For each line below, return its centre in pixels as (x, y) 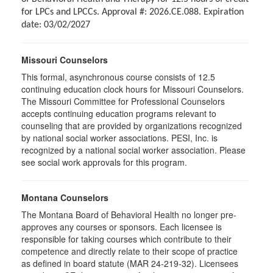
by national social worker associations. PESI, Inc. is (119, 138)
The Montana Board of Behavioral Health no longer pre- (129, 214)
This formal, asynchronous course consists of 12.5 (118, 77)
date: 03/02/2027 (56, 25)
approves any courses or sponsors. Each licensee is (122, 227)
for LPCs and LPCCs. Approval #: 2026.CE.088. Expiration (133, 12)
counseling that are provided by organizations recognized (132, 126)
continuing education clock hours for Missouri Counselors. (133, 89)
